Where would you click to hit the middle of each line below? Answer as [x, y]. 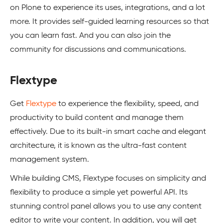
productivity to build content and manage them [97, 118]
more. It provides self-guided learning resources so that [110, 22]
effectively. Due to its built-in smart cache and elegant [108, 132]
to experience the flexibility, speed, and [127, 104]
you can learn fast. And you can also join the [90, 36]
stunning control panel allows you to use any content [106, 206]
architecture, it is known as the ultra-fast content [98, 146]
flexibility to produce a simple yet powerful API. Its [99, 192]
